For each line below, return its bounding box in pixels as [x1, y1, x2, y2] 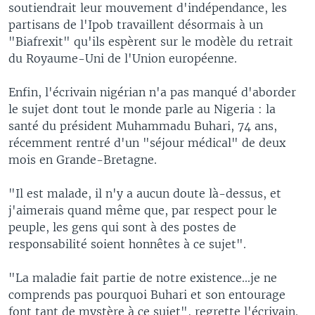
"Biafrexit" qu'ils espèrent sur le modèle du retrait [8, 34, 293, 49]
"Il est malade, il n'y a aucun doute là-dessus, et [8, 186, 281, 200]
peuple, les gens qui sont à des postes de [8, 219, 236, 234]
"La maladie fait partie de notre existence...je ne [8, 270, 277, 285]
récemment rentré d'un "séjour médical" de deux [8, 135, 285, 150]
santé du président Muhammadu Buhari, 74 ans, [8, 118, 277, 133]
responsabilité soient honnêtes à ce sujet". [8, 236, 246, 251]
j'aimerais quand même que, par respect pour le [8, 202, 277, 217]
